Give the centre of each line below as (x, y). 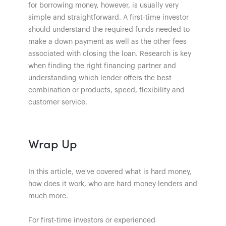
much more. (48, 196)
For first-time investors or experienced (92, 220)
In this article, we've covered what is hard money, (110, 172)
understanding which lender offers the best (100, 78)
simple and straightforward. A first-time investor (108, 17)
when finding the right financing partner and (102, 66)
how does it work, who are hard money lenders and (113, 184)
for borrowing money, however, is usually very (103, 5)
